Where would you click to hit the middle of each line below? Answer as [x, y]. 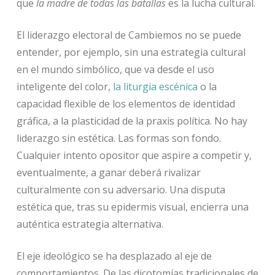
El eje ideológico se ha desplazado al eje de [114, 256]
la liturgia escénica [155, 87]
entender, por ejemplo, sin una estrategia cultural [131, 52]
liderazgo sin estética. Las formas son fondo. [118, 138]
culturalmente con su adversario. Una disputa [121, 190]
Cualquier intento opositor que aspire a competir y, [134, 156]
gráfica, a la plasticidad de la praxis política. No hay [132, 121]
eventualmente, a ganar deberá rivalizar [108, 173]
